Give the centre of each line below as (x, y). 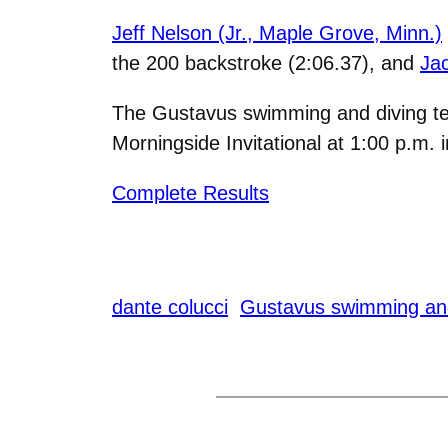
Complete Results (190, 192)
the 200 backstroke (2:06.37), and (266, 62)
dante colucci (170, 306)
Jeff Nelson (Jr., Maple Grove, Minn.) (277, 32)
